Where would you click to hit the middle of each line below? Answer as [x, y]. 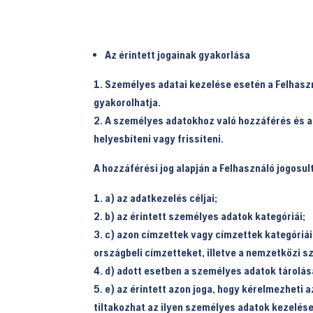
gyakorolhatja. [128, 102]
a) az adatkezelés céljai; [161, 197]
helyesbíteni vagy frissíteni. [159, 138]
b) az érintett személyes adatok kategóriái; [205, 216]
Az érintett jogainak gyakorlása [178, 54]
